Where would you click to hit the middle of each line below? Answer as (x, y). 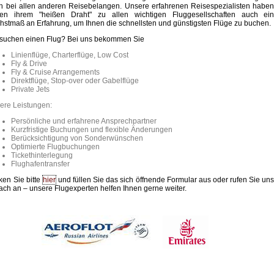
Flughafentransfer (41, 164)
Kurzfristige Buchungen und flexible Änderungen (92, 129)
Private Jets (31, 89)
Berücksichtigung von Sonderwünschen (77, 138)
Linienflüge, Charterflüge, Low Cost (70, 55)
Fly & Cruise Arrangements (56, 72)
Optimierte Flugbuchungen (56, 146)
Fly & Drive (29, 63)
